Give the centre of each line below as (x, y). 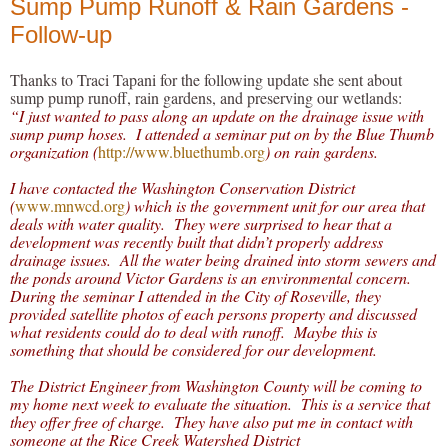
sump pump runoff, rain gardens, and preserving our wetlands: (206, 98)
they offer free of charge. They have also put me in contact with (211, 422)
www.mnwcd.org (70, 206)
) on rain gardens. (321, 152)
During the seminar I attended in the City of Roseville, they (195, 296)
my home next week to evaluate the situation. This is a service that (220, 404)
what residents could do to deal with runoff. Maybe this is (193, 332)
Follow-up (61, 34)
